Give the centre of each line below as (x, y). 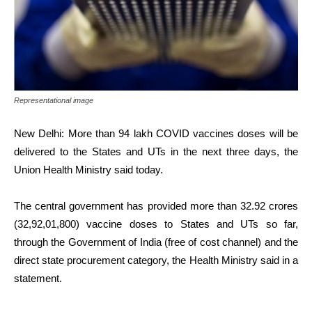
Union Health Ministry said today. (88, 169)
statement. (38, 278)
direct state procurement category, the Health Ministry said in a (156, 260)
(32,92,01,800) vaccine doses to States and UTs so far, (156, 224)
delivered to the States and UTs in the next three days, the (156, 151)
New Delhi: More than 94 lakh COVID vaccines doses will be (156, 133)
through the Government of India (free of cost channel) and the (156, 242)
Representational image (54, 100)
